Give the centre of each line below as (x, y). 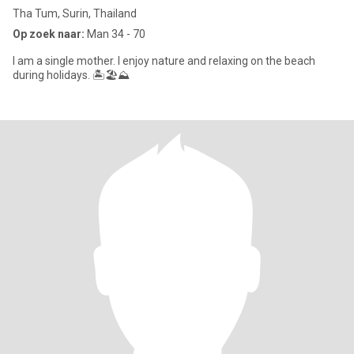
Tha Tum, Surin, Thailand (75, 13)
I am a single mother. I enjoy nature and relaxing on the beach (164, 61)
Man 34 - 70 (115, 34)
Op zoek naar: (49, 34)
